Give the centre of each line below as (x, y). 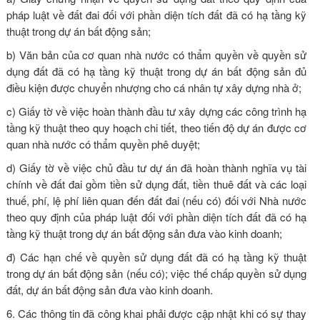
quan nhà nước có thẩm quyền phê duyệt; (103, 144)
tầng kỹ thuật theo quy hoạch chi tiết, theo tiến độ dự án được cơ (156, 127)
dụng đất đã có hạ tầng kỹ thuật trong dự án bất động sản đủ (156, 71)
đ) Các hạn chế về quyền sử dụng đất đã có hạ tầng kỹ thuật (156, 256)
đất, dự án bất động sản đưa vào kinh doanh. (109, 289)
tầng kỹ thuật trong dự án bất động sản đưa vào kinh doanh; (144, 233)
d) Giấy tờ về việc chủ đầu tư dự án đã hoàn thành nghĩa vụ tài (156, 167)
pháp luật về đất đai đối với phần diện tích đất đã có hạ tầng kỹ (156, 14)
